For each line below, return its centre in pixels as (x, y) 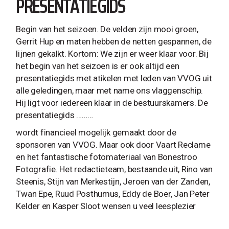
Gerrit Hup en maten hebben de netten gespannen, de (114, 41)
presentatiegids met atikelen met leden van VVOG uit (114, 78)
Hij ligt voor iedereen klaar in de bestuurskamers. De (112, 103)
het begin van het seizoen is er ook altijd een (98, 66)
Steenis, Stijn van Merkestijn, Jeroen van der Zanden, (113, 181)
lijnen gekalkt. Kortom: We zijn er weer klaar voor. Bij (112, 54)
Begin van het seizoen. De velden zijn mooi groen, (107, 29)
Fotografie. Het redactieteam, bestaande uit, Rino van (114, 169)
